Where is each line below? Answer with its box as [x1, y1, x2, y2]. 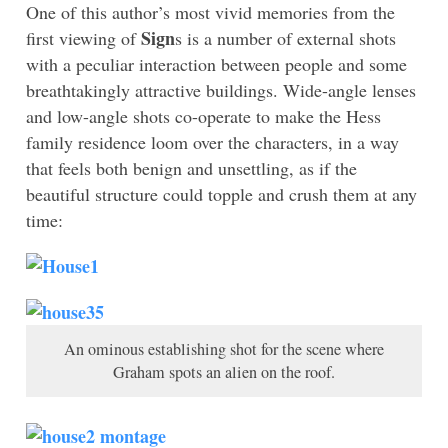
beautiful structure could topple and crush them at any [26, 182, 417, 207]
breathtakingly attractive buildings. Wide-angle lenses [26, 78, 416, 103]
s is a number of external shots [175, 26, 396, 51]
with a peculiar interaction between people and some [26, 52, 407, 77]
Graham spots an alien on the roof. [113, 361, 335, 384]
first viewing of [26, 26, 141, 51]
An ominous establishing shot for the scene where [64, 338, 384, 361]
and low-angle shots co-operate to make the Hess [26, 104, 381, 129]
